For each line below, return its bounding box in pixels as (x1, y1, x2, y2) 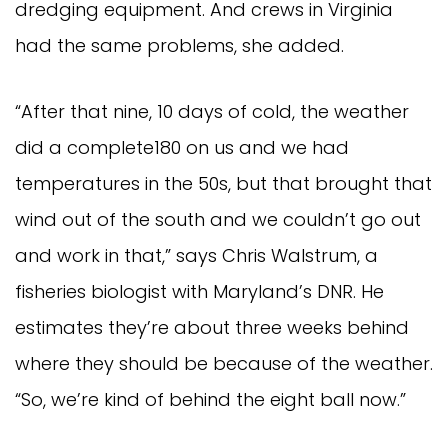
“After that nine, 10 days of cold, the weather (15, 99, 409, 125)
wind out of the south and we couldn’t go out (15, 207, 421, 233)
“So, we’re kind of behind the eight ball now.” (15, 387, 406, 413)
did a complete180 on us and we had (15, 135, 349, 161)
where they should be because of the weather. (15, 351, 433, 377)
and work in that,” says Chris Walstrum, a (15, 243, 378, 269)
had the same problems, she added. (15, 33, 344, 59)
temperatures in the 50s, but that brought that (15, 171, 432, 197)
